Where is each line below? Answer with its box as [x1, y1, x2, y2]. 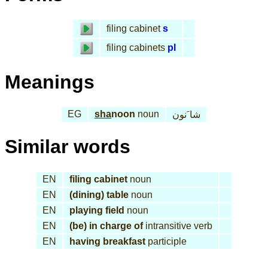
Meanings [5, 71, 95, 93]
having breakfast [69, 236, 145, 246]
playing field [69, 205, 124, 215]
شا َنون [172, 109, 200, 120]
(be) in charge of [69, 220, 143, 231]
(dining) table [69, 189, 129, 200]
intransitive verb [143, 220, 212, 231]
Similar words [5, 136, 130, 158]
